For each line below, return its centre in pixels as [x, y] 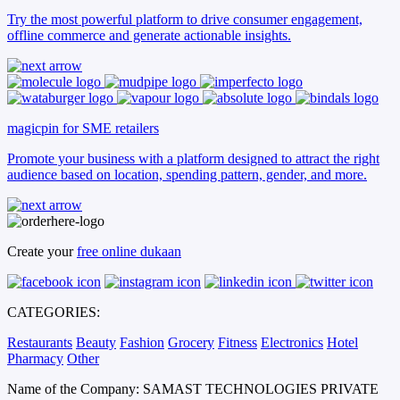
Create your [42, 252]
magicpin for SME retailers [83, 129]
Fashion [142, 343]
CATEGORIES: [54, 312]
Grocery [191, 343]
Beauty [96, 343]
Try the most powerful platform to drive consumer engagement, [185, 20]
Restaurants [40, 343]
